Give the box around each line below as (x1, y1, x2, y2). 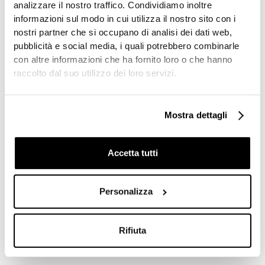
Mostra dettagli (164, 110, 228, 121)
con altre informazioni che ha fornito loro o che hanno (13, 54, 232, 65)
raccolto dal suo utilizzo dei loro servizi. (13, 68, 177, 79)
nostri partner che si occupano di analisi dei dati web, (13, 27, 232, 38)
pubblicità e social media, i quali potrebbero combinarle (13, 41, 240, 51)
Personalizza (99, 186, 153, 197)
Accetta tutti (107, 147, 158, 158)
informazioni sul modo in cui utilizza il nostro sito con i (13, 14, 236, 24)
